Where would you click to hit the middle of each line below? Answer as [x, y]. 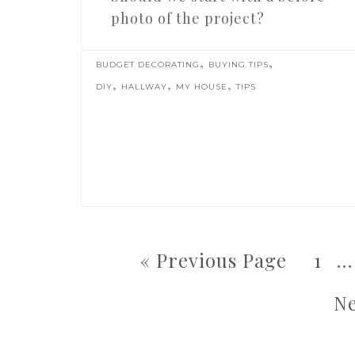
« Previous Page [213, 260]
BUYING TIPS [239, 65]
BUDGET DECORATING [148, 65]
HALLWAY [145, 87]
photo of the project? [187, 19]
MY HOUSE [202, 87]
